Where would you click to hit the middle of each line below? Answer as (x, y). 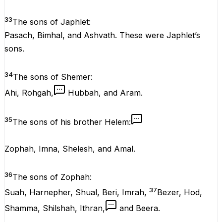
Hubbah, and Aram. (105, 92)
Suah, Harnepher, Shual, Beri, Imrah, (77, 192)
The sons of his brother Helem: (72, 122)
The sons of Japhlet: (52, 22)
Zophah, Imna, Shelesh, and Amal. (70, 148)
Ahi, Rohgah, (29, 92)
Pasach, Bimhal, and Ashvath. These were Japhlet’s (102, 35)
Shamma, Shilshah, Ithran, (55, 208)
